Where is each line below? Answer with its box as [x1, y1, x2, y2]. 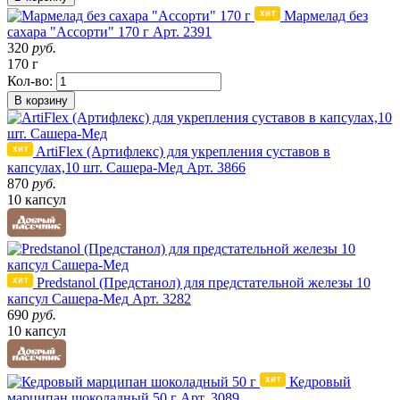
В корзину [14, 93, 68, 107]
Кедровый [289, 373, 351, 389]
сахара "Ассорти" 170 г [7, 23, 149, 39]
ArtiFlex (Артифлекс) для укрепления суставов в [36, 143, 330, 159]
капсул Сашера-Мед [7, 290, 129, 306]
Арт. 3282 [132, 290, 191, 306]
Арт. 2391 [153, 23, 212, 39]
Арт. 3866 [187, 159, 246, 175]
